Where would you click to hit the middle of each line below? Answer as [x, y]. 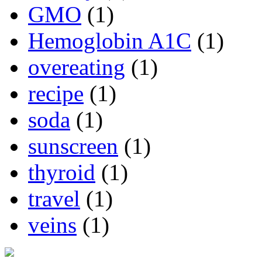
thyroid [62, 173]
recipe [56, 94]
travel [54, 199]
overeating [77, 67]
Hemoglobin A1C [110, 41]
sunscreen [73, 146]
